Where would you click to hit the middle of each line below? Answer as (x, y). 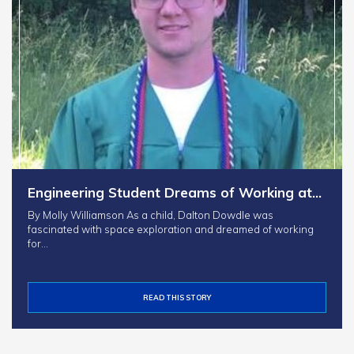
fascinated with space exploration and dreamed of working (171, 229)
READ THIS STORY (177, 297)
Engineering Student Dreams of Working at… (175, 192)
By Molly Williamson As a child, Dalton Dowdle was (151, 215)
